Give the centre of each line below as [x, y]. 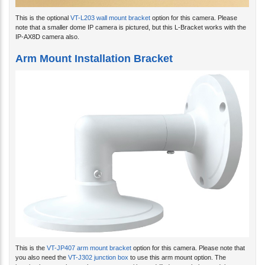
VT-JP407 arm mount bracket [89, 238]
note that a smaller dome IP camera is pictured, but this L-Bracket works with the [131, 17]
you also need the [42, 248]
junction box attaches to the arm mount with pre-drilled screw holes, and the [123, 257]
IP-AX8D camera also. [47, 27]
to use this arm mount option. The [177, 248]
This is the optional [43, 8]
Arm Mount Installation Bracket [94, 49]
